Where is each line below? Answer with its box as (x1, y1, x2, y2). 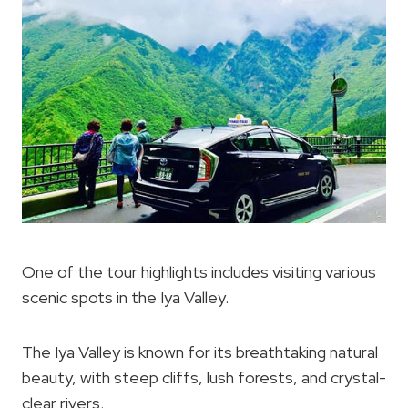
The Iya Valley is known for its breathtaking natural (22, 342, 378, 363)
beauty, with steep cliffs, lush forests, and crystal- (22, 367, 386, 389)
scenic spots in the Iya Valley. (22, 287, 229, 309)
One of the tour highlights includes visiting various (22, 261, 376, 283)
